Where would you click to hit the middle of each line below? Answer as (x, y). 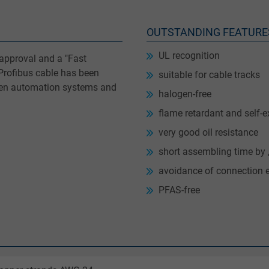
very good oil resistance (208, 133)
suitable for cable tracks (209, 75)
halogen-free (185, 94)
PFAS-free (179, 190)
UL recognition (189, 56)
